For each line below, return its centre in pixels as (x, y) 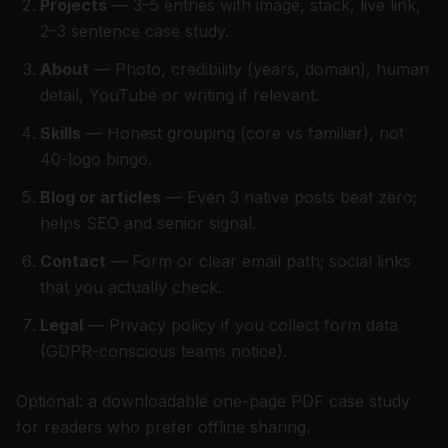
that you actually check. (131, 287)
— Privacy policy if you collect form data (240, 325)
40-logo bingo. (96, 159)
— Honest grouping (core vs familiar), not (242, 133)
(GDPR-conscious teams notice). (163, 351)
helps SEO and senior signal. (148, 223)
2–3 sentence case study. (134, 31)
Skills (60, 133)
